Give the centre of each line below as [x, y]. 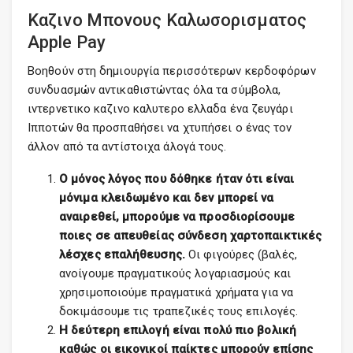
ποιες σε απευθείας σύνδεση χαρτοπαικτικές [191, 236]
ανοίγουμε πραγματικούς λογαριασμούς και [175, 273]
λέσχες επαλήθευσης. [124, 255]
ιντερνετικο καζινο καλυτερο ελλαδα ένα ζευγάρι [160, 109]
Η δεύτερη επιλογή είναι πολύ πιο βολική [178, 330]
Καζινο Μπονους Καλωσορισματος [167, 20]
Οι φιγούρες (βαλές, [243, 255]
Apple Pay [67, 42]
